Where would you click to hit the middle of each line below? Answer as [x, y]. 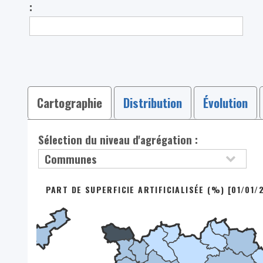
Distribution [152, 102]
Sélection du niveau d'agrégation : [118, 139]
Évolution [225, 102]
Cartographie [69, 102]
